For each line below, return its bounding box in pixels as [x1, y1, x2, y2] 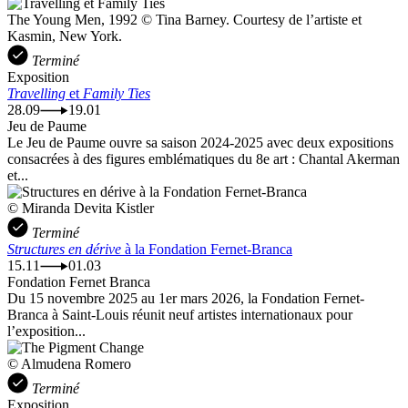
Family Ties [83, 85, 150, 101]
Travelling [7, 85, 66, 101]
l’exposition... [7, 322, 86, 339]
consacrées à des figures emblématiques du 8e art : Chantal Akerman [7, 150, 400, 167]
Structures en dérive [7, 240, 121, 257]
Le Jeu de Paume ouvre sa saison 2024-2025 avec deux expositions [7, 134, 393, 150]
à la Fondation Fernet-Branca [121, 240, 292, 257]
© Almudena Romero [7, 355, 131, 372]
